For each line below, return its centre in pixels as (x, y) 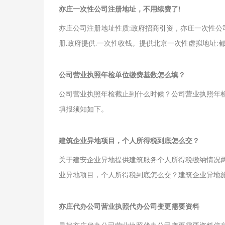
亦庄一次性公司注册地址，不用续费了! (120, 9)
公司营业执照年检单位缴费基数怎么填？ (122, 74)
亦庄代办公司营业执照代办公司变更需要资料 (129, 206)
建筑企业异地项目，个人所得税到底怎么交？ (129, 140)
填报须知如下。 (83, 108)
